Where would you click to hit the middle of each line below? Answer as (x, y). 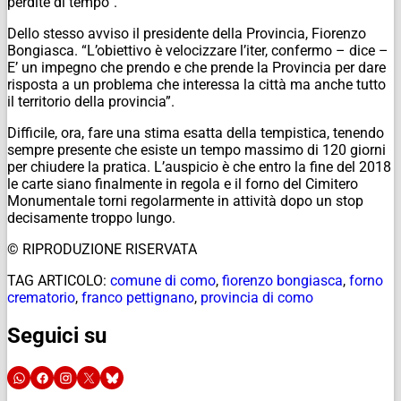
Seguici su (57, 336)
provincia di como (257, 297)
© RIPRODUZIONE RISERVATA (102, 249)
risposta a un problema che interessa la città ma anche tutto (196, 84)
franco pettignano (138, 297)
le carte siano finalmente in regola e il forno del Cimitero (183, 183)
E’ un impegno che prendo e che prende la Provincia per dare (196, 67)
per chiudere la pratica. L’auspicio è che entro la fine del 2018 (199, 166)
